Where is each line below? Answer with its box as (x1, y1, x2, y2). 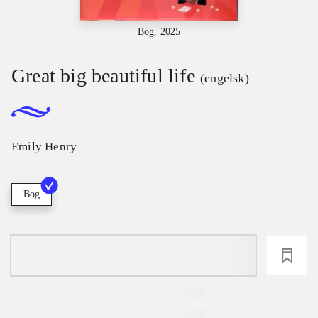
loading (111, 248, 155, 264)
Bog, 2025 (137, 26, 181, 37)
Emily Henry (11, 140, 77, 154)
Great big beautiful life (11, 64, 195, 87)
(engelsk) (200, 70, 249, 85)
